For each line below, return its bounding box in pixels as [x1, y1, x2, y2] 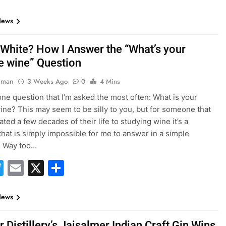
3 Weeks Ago [27, 77, 68, 86]
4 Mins [100, 77, 121, 86]
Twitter [4, 158, 59, 178]
